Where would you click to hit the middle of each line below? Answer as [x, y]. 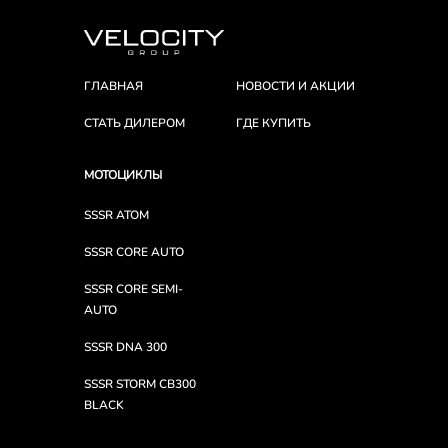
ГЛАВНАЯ [113, 86]
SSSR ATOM [116, 215]
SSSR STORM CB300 [140, 384]
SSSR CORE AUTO [134, 252]
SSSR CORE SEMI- [133, 289]
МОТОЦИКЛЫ [123, 174]
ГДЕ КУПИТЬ [273, 123]
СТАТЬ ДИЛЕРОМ [134, 123]
